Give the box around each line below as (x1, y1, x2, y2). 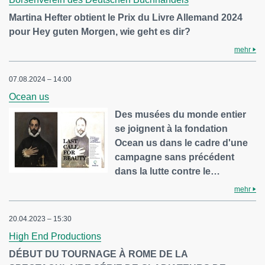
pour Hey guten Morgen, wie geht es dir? (9, 27, 190, 37)
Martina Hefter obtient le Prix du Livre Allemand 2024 (9, 12, 243, 23)
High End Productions (9, 231, 101, 242)
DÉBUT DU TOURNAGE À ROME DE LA (9, 249, 188, 260)
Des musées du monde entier (115, 109, 247, 120)
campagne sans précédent (115, 152, 235, 163)
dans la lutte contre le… (115, 166, 221, 177)
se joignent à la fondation (115, 124, 228, 134)
